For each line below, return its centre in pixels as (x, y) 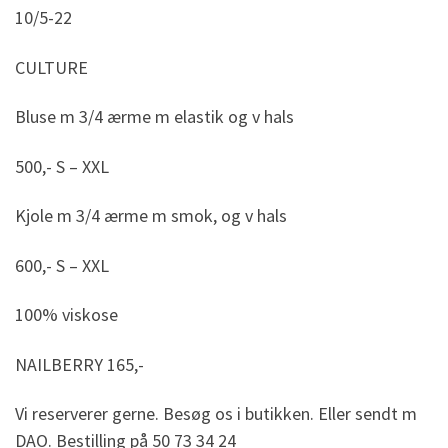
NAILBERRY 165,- (79, 364)
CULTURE (51, 67)
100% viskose (66, 315)
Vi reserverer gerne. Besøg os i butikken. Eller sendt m (216, 414)
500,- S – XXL (62, 166)
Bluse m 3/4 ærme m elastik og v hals (154, 117)
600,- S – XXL (62, 265)
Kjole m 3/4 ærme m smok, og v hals (151, 216)
